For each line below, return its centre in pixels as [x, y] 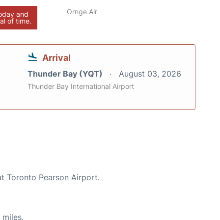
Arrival [56, 58]
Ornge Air [82, 12]
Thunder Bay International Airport [81, 86]
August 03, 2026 [150, 74]
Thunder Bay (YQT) [66, 74]
